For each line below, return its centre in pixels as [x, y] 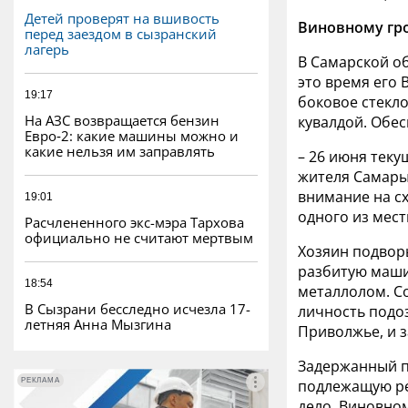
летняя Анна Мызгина [98, 324]
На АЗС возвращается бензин [122, 120]
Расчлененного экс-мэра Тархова [134, 222]
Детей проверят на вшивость [122, 18]
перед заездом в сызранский [121, 33]
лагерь [47, 49]
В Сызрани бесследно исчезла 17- [138, 308]
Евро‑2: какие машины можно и [132, 135]
